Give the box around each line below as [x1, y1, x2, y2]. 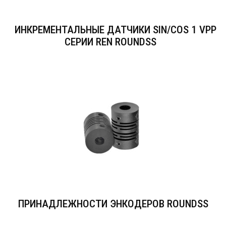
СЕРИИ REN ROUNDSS [65, 36, 156, 48]
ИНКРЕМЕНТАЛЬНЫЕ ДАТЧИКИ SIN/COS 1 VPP [15, 24, 216, 36]
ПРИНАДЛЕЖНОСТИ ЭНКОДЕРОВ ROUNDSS [18, 198, 208, 210]
